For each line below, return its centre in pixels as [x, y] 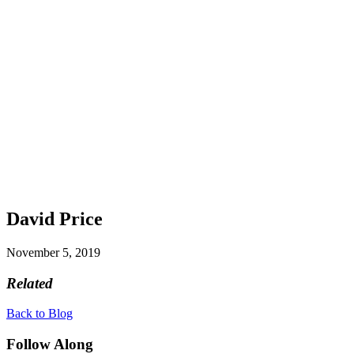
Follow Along [50, 344]
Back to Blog [40, 314]
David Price [55, 218]
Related [30, 283]
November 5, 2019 [53, 252]
